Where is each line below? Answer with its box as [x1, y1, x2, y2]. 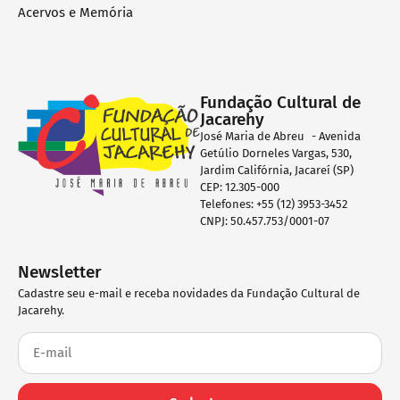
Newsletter [18, 262, 101, 283]
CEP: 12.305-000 [200, 180, 279, 195]
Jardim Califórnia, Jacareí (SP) [200, 163, 361, 178]
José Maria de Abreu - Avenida [200, 129, 361, 144]
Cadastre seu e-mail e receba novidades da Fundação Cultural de [18, 287, 360, 301]
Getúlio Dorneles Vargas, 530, [200, 146, 352, 161]
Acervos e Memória [18, 4, 133, 21]
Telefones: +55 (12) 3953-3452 [200, 197, 350, 212]
